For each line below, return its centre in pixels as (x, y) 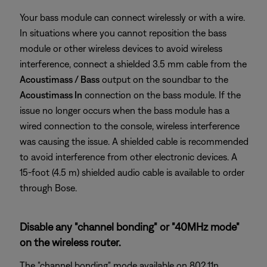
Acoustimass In (51, 95)
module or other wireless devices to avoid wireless (121, 48)
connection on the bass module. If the (162, 95)
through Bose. (48, 188)
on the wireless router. (70, 242)
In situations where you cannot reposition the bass (123, 33)
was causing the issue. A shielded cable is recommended (134, 141)
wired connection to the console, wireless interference (130, 126)
